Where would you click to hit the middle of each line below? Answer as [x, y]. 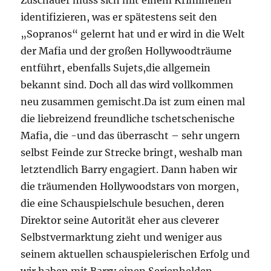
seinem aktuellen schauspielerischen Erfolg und [135, 254]
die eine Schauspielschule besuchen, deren [123, 203]
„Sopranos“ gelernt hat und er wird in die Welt [133, 34]
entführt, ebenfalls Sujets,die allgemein [116, 68]
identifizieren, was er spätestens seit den [119, 17]
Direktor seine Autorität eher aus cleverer [120, 220]
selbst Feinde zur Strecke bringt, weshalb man [132, 152]
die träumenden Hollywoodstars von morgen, [130, 186]
